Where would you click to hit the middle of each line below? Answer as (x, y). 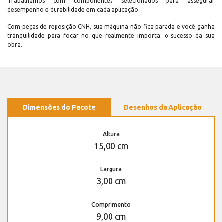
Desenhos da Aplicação (163, 107)
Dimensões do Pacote (59, 107)
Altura (111, 134)
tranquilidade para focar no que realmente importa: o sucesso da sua (111, 35)
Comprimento (111, 204)
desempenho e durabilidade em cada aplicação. (74, 9)
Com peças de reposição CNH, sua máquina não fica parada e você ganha (111, 26)
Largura (111, 169)
